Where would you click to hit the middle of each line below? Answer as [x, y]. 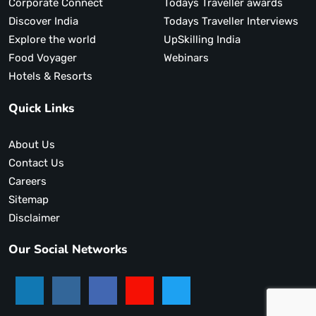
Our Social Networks [68, 249]
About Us [32, 144]
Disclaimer [34, 218]
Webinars [186, 58]
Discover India [43, 22]
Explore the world [52, 40]
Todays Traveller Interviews [231, 22]
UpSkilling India [202, 40]
